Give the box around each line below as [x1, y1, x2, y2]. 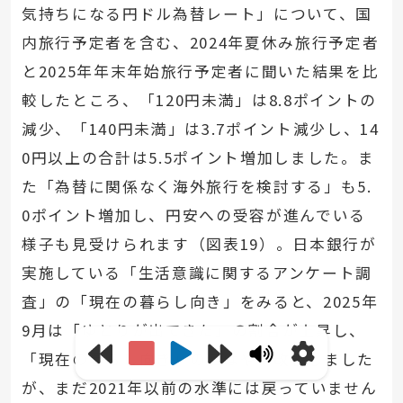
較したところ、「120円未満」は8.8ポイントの [21, 89, 378, 112]
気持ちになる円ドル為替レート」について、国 [21, 3, 372, 25]
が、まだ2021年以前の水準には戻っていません [21, 377, 378, 399]
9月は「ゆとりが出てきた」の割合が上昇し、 [21, 319, 366, 342]
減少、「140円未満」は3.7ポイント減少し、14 [21, 118, 380, 140]
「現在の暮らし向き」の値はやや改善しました [21, 348, 374, 371]
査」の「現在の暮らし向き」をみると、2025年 [21, 291, 379, 313]
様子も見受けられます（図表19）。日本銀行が [21, 233, 377, 255]
